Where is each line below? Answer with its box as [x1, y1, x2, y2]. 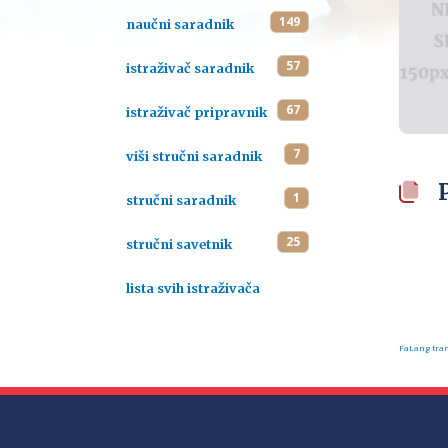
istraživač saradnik [126, 60, 254, 76]
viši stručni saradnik [126, 148, 262, 164]
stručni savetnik [126, 236, 232, 252]
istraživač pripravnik [126, 104, 267, 120]
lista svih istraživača [126, 280, 260, 296]
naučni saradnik [126, 16, 234, 32]
